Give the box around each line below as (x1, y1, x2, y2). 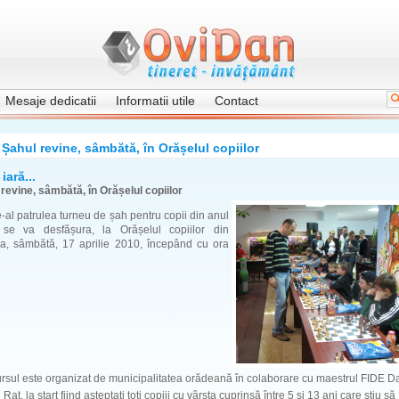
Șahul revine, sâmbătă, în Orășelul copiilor (2, 141, 259, 155)
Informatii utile (116, 94, 195, 108)
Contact (215, 94, 258, 108)
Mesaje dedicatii (5, 94, 96, 108)
